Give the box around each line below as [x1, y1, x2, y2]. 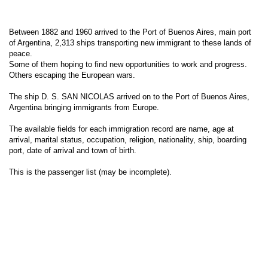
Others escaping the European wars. [9, 71, 135, 80]
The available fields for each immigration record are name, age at [9, 124, 234, 133]
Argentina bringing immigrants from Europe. [9, 103, 159, 112]
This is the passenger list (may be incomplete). [9, 167, 172, 176]
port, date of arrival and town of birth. [9, 146, 136, 155]
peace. [9, 49, 32, 58]
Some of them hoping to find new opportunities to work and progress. [9, 60, 247, 69]
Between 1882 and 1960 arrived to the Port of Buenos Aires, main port [9, 28, 251, 36]
